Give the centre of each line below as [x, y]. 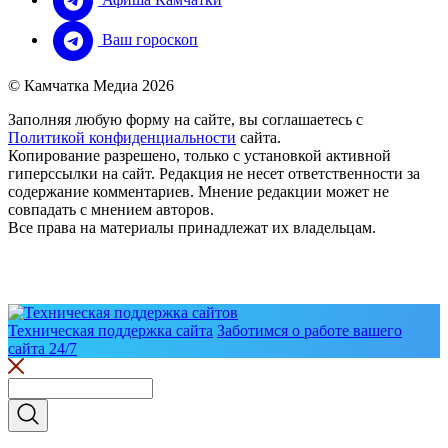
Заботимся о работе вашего [309, 331]
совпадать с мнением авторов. [111, 210]
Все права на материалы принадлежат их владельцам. [192, 228]
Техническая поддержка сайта [110, 331]
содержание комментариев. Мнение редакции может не [198, 192]
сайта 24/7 [42, 349]
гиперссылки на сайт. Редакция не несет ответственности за [214, 174]
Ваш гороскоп [148, 39]
